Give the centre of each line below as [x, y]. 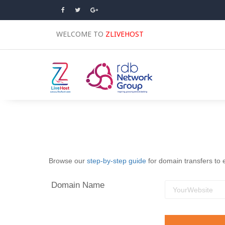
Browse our [68, 161]
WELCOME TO [81, 34]
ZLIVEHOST [125, 34]
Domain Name [78, 185]
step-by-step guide [117, 161]
